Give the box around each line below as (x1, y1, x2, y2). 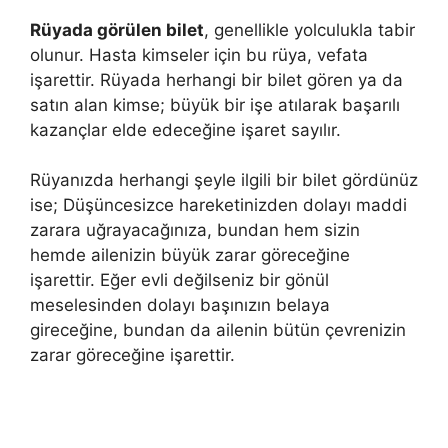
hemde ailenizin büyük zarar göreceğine (30, 245, 350, 265)
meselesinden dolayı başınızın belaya (30, 295, 330, 315)
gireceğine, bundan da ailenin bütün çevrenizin (30, 320, 406, 340)
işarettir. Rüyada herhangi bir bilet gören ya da (30, 69, 403, 90)
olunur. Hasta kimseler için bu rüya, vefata (30, 44, 368, 65)
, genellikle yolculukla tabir (204, 19, 415, 40)
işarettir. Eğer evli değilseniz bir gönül (30, 270, 329, 290)
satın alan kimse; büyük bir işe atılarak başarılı (30, 94, 400, 115)
